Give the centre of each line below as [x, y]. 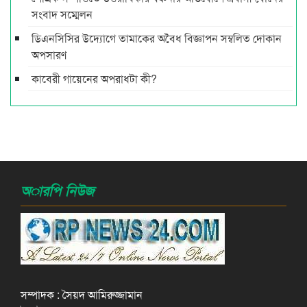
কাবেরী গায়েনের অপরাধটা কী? [94, 78]
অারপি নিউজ [57, 190]
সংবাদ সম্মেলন [62, 14]
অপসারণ [49, 54]
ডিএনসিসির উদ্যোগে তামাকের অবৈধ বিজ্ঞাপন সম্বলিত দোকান [157, 38]
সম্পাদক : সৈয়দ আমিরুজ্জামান [82, 294]
